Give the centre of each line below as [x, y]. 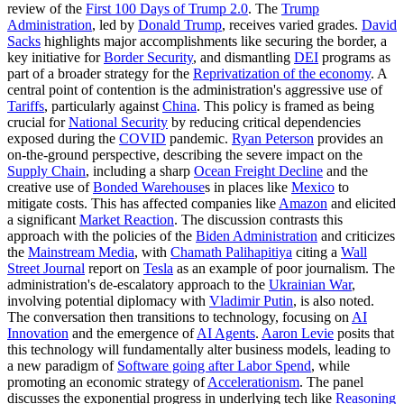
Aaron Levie [298, 333]
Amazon [303, 203]
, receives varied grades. [292, 24]
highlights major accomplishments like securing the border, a [214, 41]
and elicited [362, 203]
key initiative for [55, 57]
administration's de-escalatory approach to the [138, 284]
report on [114, 268]
